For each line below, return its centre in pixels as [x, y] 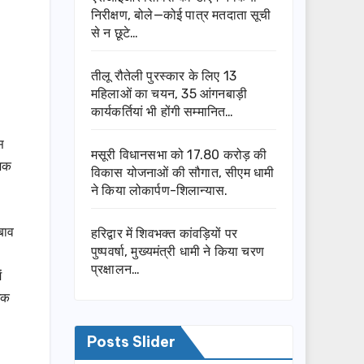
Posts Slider [131, 342]
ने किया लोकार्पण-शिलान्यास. [160, 191]
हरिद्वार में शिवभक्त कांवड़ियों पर [164, 234]
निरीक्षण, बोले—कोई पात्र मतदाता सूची [181, 15]
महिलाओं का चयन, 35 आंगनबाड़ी [169, 94]
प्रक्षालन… [116, 270]
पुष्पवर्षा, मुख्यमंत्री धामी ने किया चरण [178, 252]
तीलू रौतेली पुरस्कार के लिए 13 [164, 76]
